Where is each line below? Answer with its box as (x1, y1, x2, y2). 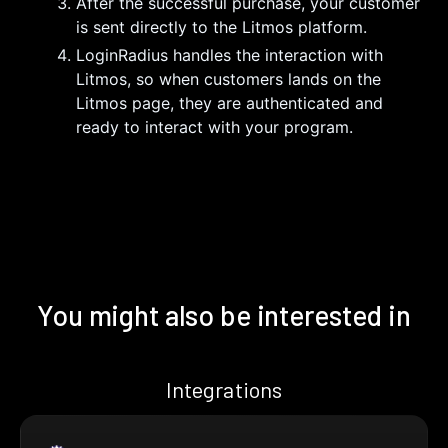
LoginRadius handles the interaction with (76, 45, 383, 66)
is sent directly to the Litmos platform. (76, 17, 367, 38)
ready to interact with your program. (76, 117, 353, 138)
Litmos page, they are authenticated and (76, 93, 383, 114)
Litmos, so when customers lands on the (76, 69, 381, 90)
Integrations (165, 376, 283, 403)
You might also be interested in (37, 298, 411, 333)
